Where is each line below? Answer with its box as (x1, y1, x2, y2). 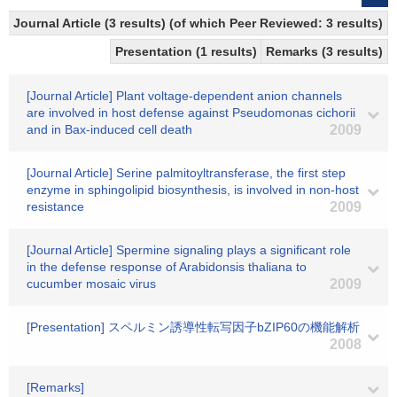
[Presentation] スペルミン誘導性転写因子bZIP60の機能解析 (27, 320, 360, 334)
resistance (27, 199, 84, 214)
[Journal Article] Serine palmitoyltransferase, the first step (27, 166, 346, 180)
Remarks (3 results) (266, 44, 383, 58)
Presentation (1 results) (115, 44, 261, 58)
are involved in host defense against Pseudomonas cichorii (27, 105, 355, 120)
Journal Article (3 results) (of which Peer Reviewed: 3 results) (13, 16, 383, 30)
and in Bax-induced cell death (27, 122, 192, 136)
